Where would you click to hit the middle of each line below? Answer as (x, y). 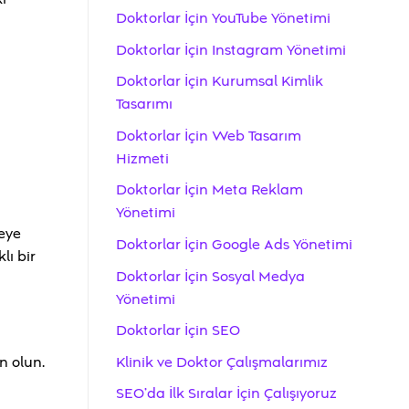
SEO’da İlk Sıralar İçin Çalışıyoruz (226, 394)
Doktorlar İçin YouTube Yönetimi (223, 19)
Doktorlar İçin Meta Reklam (210, 190)
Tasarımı (144, 105)
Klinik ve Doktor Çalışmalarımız (222, 362)
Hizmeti (142, 158)
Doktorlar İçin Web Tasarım (209, 136)
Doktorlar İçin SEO (178, 331)
